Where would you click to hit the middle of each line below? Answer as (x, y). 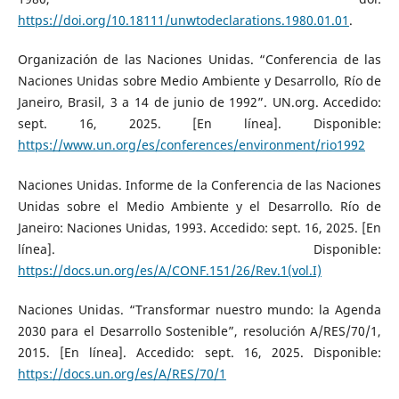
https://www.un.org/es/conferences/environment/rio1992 (191, 145)
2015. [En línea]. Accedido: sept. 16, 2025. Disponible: (199, 352)
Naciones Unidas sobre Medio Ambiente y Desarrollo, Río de (199, 81)
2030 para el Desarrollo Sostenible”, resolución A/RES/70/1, (199, 330)
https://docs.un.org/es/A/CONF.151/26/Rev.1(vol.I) (169, 270)
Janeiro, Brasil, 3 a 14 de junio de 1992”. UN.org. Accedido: (199, 102)
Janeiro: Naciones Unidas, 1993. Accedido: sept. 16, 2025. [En (199, 227)
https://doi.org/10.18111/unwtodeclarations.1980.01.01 (183, 20)
